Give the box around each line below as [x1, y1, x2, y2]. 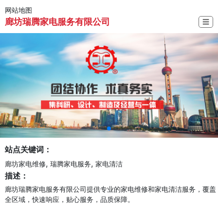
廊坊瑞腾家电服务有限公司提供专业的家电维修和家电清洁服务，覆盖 [5, 184, 216, 193]
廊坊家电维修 [5, 159, 46, 168]
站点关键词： [5, 144, 52, 154]
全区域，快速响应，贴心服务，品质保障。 [5, 195, 134, 203]
